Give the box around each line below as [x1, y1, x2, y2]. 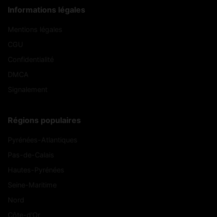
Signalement [8, 85, 47, 93]
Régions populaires [8, 115, 81, 125]
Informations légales [8, 4, 85, 15]
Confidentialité [8, 55, 54, 63]
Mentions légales [8, 25, 62, 33]
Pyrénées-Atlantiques [8, 135, 77, 144]
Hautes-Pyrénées [8, 165, 64, 174]
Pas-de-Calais [8, 150, 54, 159]
